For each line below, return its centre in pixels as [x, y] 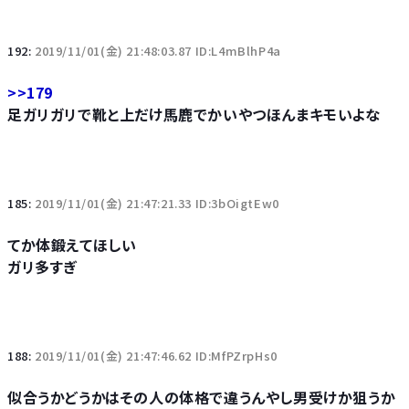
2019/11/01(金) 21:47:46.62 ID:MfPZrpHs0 [156, 356]
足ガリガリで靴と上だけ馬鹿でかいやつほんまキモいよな [194, 114]
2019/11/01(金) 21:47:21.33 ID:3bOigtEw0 [157, 203]
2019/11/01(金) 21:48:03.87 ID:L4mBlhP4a [158, 51]
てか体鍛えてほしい [72, 245]
